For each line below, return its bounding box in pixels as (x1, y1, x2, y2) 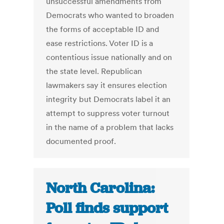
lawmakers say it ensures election (46, 80, 167, 90)
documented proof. (46, 136, 116, 146)
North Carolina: (46, 178, 155, 198)
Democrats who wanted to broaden (46, 10, 174, 20)
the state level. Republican (46, 66, 142, 76)
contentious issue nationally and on (46, 52, 172, 62)
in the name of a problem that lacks (46, 122, 174, 132)
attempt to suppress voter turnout (46, 108, 170, 118)
